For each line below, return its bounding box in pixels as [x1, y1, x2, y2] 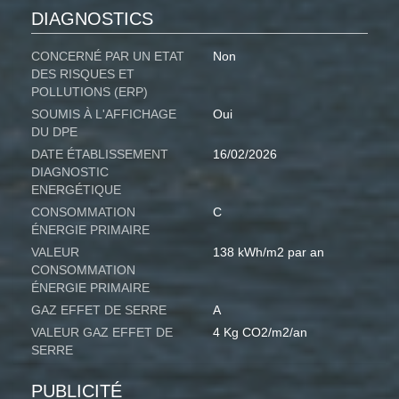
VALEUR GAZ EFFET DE [31, 325, 173, 340]
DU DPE [31, 125, 77, 140]
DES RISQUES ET [31, 67, 134, 82]
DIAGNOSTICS [31, 9, 153, 29]
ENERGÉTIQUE [31, 183, 121, 198]
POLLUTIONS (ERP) [31, 85, 148, 100]
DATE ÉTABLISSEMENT [31, 147, 168, 162]
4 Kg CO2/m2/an [213, 325, 307, 340]
